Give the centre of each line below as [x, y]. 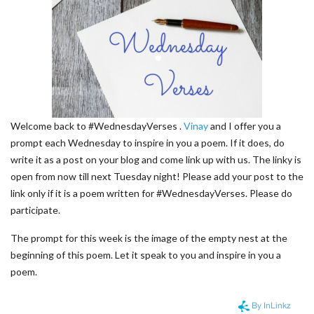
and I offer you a [246, 126]
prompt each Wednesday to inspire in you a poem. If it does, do [148, 143]
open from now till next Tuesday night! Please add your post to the [157, 176]
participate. [35, 210]
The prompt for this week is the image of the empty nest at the [149, 238]
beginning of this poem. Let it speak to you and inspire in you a [146, 255]
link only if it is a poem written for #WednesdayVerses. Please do [151, 193]
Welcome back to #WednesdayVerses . [97, 126]
